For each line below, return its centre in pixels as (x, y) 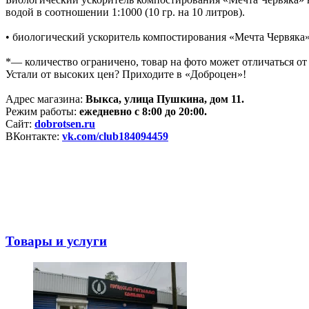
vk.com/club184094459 (115, 137)
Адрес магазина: (46, 99)
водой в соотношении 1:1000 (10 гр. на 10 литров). (125, 12)
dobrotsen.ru (65, 124)
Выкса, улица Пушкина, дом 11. (165, 99)
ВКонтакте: (34, 137)
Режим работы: (42, 112)
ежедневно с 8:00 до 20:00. (143, 112)
